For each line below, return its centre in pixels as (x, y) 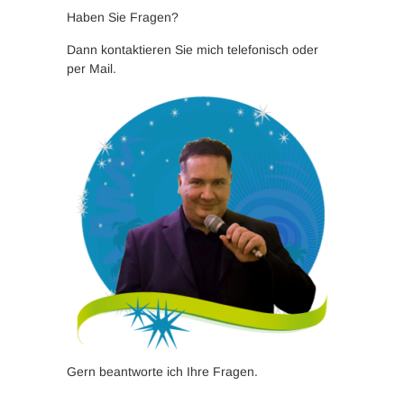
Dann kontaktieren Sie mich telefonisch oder (193, 49)
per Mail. (92, 68)
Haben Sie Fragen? (123, 17)
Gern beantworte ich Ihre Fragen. (162, 371)
